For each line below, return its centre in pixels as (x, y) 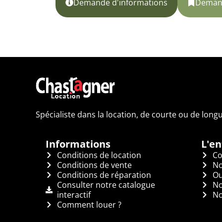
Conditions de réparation (104, 175)
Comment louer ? (89, 204)
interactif (74, 194)
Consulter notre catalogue (106, 185)
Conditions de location (99, 155)
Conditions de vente (94, 165)
